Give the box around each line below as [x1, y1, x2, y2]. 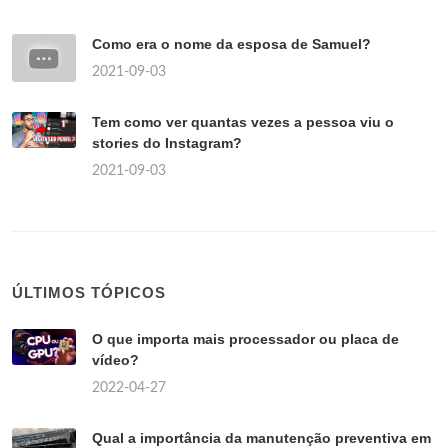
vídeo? [92, 352, 139, 369]
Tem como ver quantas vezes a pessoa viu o [92, 114, 394, 131]
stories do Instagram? [92, 135, 242, 152]
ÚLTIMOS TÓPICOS [12, 284, 166, 302]
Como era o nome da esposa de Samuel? [92, 36, 371, 53]
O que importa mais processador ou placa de [92, 331, 399, 348]
